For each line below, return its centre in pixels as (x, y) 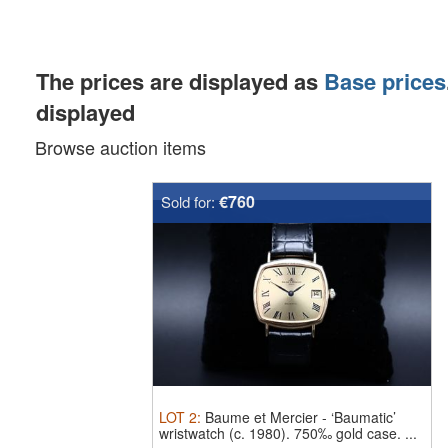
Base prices (385, 81)
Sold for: (190, 201)
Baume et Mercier (261, 417)
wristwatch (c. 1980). (226, 433)
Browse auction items (126, 147)
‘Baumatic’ (363, 417)
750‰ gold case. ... (355, 433)
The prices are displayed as (180, 81)
